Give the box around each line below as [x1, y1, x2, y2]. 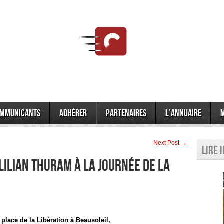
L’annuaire [165, 107, 201, 119]
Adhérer [59, 107, 87, 119]
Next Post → [153, 139, 187, 146]
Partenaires [106, 107, 146, 119]
